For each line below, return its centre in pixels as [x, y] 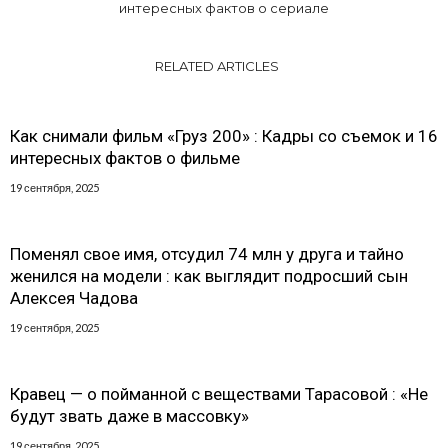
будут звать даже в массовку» [129, 415]
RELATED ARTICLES [216, 65]
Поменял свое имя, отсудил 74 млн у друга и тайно [207, 253]
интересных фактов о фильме [125, 157]
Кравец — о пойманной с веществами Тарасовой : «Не [219, 393]
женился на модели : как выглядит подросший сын [209, 275]
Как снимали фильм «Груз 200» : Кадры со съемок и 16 [224, 135]
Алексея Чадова [74, 297]
